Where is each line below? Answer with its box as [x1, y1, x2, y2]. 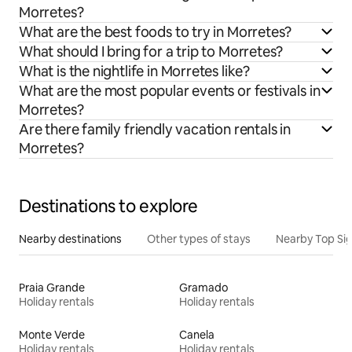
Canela [179, 327, 214, 342]
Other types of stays [147, 231, 251, 246]
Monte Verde [19, 327, 85, 342]
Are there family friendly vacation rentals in [19, 119, 291, 138]
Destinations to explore [19, 194, 198, 218]
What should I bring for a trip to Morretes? [19, 42, 284, 60]
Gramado [179, 280, 228, 295]
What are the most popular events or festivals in [19, 81, 321, 100]
